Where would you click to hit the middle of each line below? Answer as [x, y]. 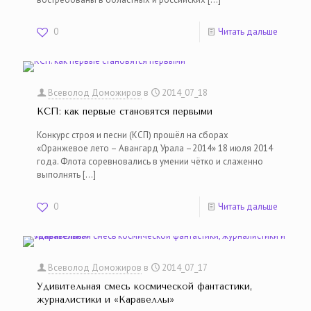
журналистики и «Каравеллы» [106, 300]
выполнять [59, 175]
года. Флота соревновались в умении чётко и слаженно [150, 161]
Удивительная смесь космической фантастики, [144, 286]
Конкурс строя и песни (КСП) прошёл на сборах [133, 135]
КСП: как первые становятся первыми [125, 111]
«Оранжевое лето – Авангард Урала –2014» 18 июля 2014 [155, 148]
